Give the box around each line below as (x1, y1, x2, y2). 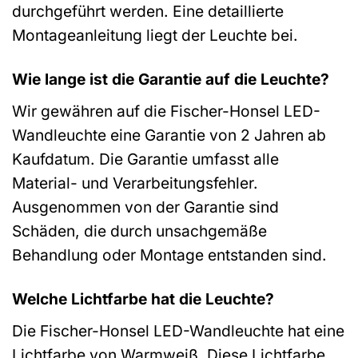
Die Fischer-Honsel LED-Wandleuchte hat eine (12, 320, 344, 340)
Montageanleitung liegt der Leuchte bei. (12, 26, 298, 46)
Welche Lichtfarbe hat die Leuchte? (12, 288, 274, 308)
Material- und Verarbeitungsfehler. (12, 173, 258, 193)
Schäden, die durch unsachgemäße (12, 221, 267, 241)
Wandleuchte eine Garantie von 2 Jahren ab (12, 125, 326, 145)
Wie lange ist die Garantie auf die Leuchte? (12, 70, 329, 89)
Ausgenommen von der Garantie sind (12, 197, 279, 217)
